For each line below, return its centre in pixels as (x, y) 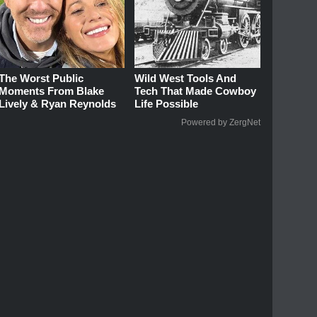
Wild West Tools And (186, 78)
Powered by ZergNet (221, 122)
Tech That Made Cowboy (196, 91)
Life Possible (167, 103)
